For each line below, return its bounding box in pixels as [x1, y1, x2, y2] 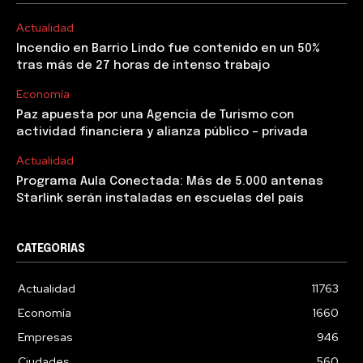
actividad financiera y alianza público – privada [16, 125, 308, 139]
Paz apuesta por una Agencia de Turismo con [16, 108, 294, 122]
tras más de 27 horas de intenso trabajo [16, 58, 270, 72]
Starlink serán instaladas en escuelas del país [16, 191, 304, 205]
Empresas [18, 329, 73, 344]
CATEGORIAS [16, 242, 85, 254]
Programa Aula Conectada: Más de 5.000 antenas [16, 174, 323, 188]
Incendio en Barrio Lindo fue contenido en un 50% [16, 41, 320, 55]
